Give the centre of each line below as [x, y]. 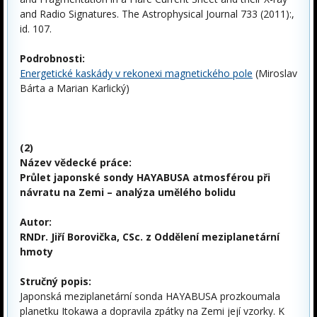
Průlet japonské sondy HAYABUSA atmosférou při [145, 177]
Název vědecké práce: [76, 162]
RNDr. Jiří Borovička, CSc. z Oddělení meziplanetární [150, 236]
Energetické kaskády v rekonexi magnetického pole [136, 73]
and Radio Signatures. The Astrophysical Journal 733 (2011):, [157, 13]
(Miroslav [275, 73]
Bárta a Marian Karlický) [75, 88]
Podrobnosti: [52, 58]
